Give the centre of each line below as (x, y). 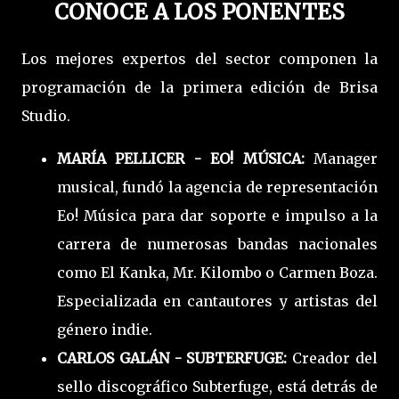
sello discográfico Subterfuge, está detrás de (217, 386)
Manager (346, 158)
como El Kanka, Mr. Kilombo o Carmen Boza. (217, 272)
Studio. (46, 115)
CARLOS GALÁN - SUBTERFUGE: (175, 358)
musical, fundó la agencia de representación (217, 187)
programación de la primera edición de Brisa (199, 87)
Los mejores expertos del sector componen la (199, 58)
